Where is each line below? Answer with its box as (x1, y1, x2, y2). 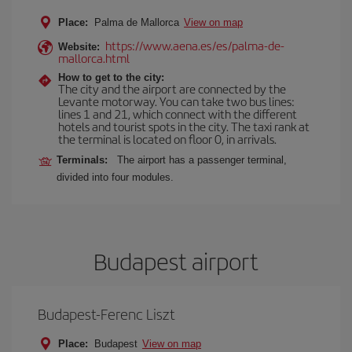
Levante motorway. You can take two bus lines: (58, 93, 295, 109)
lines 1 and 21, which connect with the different (58, 105, 297, 122)
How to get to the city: (58, 71, 164, 83)
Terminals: (57, 154, 114, 166)
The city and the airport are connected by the (58, 80, 286, 97)
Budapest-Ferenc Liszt (38, 303, 175, 324)
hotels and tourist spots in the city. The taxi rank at (58, 118, 310, 134)
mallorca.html (58, 49, 130, 66)
